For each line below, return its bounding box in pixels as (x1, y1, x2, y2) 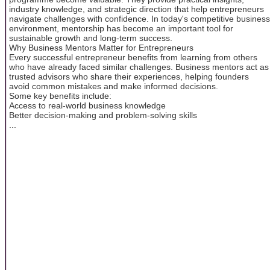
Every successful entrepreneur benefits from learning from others (9, 52, 257, 62)
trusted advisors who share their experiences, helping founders (9, 71, 249, 81)
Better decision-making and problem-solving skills (9, 110, 197, 120)
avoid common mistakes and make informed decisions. (9, 81, 218, 91)
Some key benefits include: (9, 90, 111, 101)
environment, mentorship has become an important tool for (9, 23, 233, 33)
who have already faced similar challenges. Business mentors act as (9, 61, 269, 72)
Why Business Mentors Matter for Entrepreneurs (9, 42, 193, 52)
